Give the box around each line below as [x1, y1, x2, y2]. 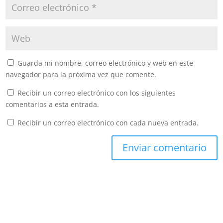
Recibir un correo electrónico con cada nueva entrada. [17, 117, 199, 127]
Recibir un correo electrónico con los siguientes [17, 88, 176, 98]
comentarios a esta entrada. [5, 99, 100, 109]
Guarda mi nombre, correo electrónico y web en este [17, 58, 194, 68]
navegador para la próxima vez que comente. [5, 69, 157, 79]
